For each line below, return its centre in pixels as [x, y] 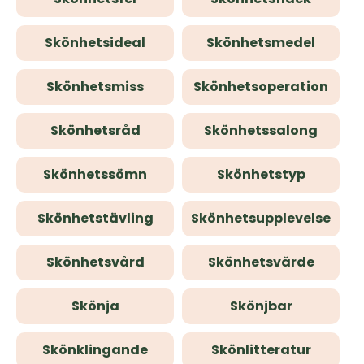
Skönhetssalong [261, 130]
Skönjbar [261, 306]
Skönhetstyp [261, 174]
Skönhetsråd [95, 130]
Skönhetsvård [95, 262]
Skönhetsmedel [261, 43]
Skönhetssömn [95, 174]
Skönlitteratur [261, 350]
